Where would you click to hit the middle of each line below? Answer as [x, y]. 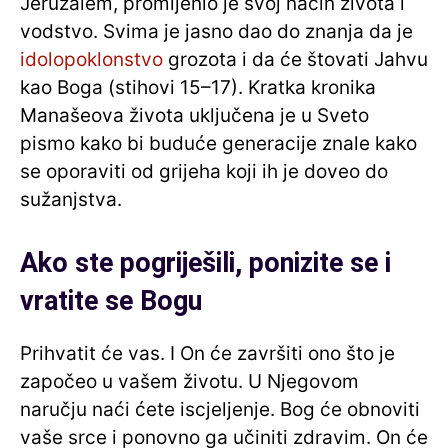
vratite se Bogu [111, 301]
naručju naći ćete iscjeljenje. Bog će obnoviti [220, 410]
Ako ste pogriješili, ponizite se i [205, 263]
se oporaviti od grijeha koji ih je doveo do [204, 172]
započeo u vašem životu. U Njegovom [189, 382]
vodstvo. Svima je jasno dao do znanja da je [216, 32]
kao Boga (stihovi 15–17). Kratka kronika [198, 88]
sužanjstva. [71, 200]
